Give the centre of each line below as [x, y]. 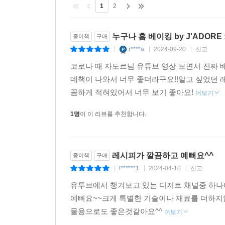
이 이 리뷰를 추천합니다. [113, 114]
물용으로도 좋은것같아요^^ [117, 211]
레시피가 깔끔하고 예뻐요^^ [163, 155]
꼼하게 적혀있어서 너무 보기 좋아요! [133, 92]
